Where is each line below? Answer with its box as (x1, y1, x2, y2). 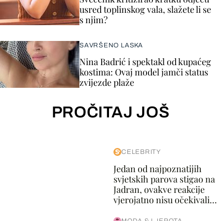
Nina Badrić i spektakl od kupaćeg (79, 56, 211, 68)
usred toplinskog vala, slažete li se (79, 3, 211, 16)
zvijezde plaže (79, 76, 134, 89)
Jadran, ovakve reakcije (113, 184, 205, 196)
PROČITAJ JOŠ (51, 104, 170, 121)
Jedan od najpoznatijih (113, 163, 202, 175)
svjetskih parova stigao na (113, 173, 215, 185)
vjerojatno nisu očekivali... (113, 194, 217, 206)
